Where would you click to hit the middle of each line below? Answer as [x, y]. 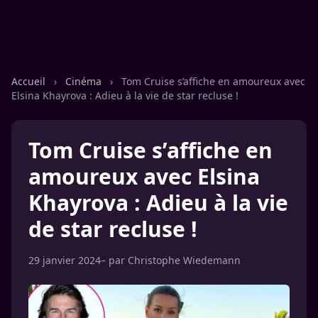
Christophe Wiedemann [184, 260]
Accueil [30, 81]
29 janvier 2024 [65, 260]
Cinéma [85, 81]
